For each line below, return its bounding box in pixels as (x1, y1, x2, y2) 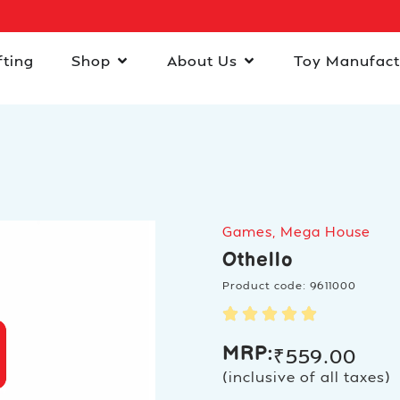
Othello (222, 248, 294, 273)
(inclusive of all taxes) (222, 367, 391, 387)
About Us (166, 51, 237, 70)
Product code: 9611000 (222, 279, 356, 293)
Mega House (280, 222, 371, 241)
